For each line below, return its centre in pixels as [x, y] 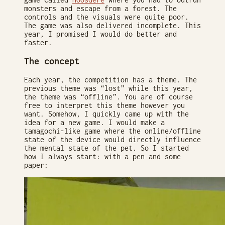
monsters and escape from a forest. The [100, 8]
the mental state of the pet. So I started [106, 148]
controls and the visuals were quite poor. [106, 17]
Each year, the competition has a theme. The [110, 80]
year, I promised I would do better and [100, 34]
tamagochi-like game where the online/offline [113, 131]
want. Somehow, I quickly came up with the [106, 114]
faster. [38, 42]
